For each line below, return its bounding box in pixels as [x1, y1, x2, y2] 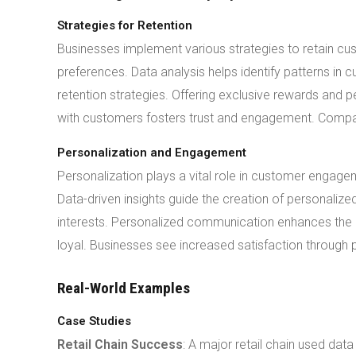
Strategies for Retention [57, 18, 192, 33]
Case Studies [57, 314, 131, 328]
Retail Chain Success [57, 337, 183, 352]
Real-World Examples [57, 279, 190, 297]
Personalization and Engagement [57, 145, 246, 160]
